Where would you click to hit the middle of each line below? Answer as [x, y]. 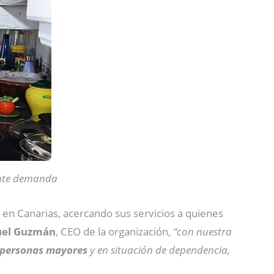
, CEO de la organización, [114, 231]
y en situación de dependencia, [159, 250]
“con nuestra [202, 231]
